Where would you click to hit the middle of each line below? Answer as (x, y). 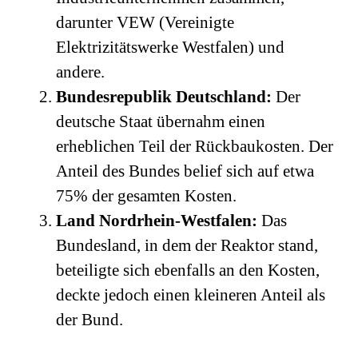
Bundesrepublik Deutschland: (164, 97)
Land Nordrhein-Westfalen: (157, 221)
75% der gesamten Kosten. (146, 196)
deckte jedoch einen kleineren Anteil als (191, 295)
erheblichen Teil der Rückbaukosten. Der (195, 146)
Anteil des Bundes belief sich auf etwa (185, 171)
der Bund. (89, 320)
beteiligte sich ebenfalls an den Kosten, (188, 270)
